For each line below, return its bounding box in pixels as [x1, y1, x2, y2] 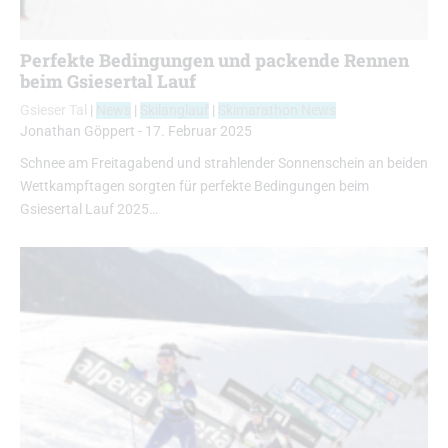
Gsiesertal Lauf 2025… [20, 201, 158, 219]
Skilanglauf [140, 102, 209, 120]
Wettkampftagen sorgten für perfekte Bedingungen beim [20, 178, 369, 196]
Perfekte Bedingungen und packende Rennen [20, 48, 409, 73]
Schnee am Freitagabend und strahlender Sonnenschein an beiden [20, 155, 428, 173]
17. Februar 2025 [145, 123, 252, 141]
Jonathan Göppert [20, 123, 135, 141]
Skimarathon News [218, 102, 336, 120]
